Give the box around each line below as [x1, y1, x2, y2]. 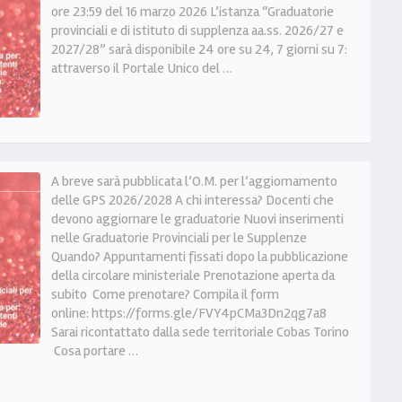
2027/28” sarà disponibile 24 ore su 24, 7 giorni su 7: [50, 40, 347, 59]
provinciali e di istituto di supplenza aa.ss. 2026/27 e [50, 22, 344, 40]
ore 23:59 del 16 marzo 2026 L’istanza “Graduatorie [50, 3, 334, 22]
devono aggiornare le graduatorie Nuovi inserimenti [50, 210, 344, 229]
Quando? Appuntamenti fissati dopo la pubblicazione [50, 248, 348, 267]
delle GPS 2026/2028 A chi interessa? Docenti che [50, 191, 334, 210]
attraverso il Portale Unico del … [50, 59, 232, 78]
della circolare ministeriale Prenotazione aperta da [50, 267, 335, 285]
